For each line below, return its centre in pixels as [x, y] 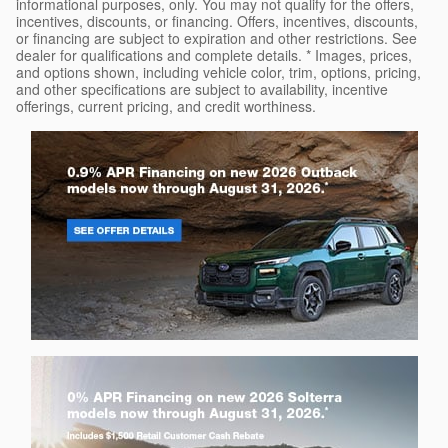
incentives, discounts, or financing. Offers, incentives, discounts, [217, 21]
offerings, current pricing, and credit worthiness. [166, 106]
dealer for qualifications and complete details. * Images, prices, [214, 55]
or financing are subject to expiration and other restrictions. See [216, 38]
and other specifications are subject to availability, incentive [202, 89]
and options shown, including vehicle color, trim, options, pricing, [218, 72]
